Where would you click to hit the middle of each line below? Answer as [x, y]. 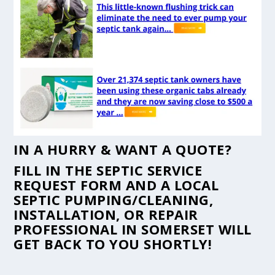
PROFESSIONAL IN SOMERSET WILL [133, 229]
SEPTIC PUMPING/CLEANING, [114, 199]
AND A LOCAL [170, 184]
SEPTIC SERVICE [149, 170]
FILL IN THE [55, 170]
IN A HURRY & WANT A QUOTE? [123, 149]
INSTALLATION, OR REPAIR [106, 214]
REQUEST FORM [68, 184]
